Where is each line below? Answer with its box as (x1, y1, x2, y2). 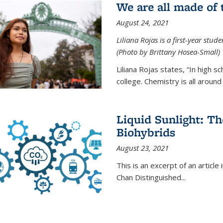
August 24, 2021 (116, 17, 169, 28)
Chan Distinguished (116, 172, 181, 182)
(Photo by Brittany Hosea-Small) (116, 47, 220, 57)
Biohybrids (116, 124, 175, 140)
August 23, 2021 (116, 142, 169, 153)
